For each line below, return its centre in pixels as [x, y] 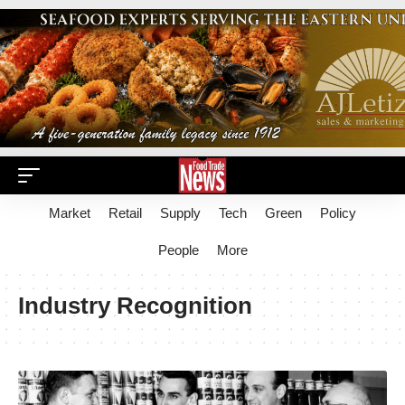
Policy [338, 213]
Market [70, 213]
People [178, 250]
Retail [125, 213]
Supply [180, 213]
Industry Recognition [135, 306]
